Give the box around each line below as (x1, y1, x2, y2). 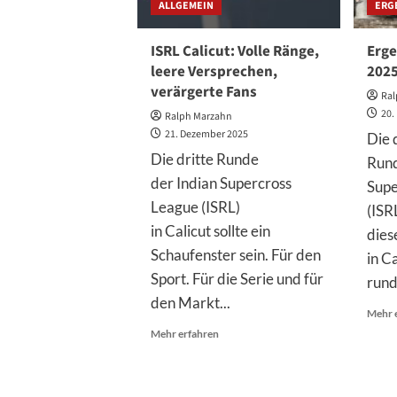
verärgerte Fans (150, 82, 257, 103)
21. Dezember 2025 (164, 127, 248, 142)
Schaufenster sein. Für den (150, 245, 321, 264)
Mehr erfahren (150, 327, 219, 340)
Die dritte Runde (150, 150, 259, 168)
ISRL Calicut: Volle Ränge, (150, 41, 319, 62)
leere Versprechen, (150, 61, 277, 82)
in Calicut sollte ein (150, 222, 270, 240)
